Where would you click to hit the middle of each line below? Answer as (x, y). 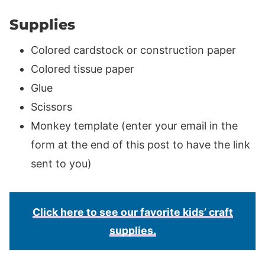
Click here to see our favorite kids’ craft (132, 212)
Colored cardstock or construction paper (133, 50)
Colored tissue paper (83, 69)
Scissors (51, 106)
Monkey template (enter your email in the (134, 125)
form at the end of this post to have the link (140, 144)
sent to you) (61, 163)
